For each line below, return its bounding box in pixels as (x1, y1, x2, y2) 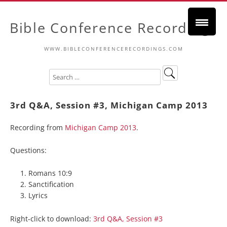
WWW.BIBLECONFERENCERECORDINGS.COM (44, 45, 183, 52)
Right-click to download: (10, 214, 93, 223)
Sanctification (28, 179, 74, 189)
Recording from (10, 123, 65, 132)
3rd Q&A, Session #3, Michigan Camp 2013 (10, 99, 208, 111)
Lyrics (28, 191, 48, 200)
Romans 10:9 (28, 168, 72, 178)
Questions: (10, 145, 47, 155)
